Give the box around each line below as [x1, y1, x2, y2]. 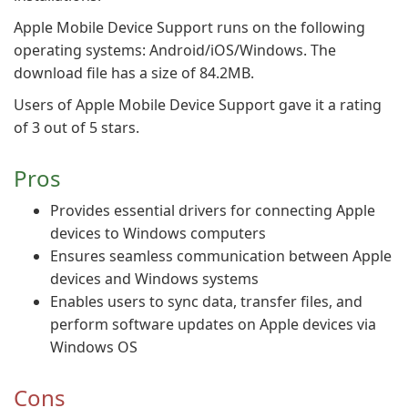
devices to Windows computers [50, 223, 266, 243]
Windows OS [50, 337, 138, 357]
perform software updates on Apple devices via [50, 314, 376, 334]
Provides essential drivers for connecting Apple [50, 200, 375, 220]
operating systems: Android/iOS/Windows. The [14, 40, 336, 60]
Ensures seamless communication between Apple [50, 246, 392, 266]
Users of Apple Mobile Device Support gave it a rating [14, 95, 382, 115]
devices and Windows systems [50, 269, 259, 289]
